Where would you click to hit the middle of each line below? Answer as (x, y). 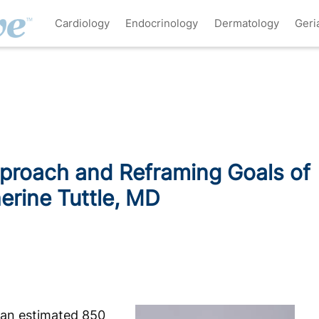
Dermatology (246, 23)
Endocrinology (162, 23)
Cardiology (82, 23)
